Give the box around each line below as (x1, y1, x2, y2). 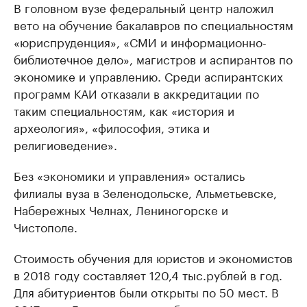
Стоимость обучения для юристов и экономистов (14, 248, 293, 266)
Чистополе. (14, 217, 77, 235)
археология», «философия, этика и (14, 118, 210, 136)
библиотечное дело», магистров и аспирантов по (14, 49, 293, 67)
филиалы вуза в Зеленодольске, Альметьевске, (14, 183, 277, 201)
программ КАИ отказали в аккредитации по (14, 84, 259, 101)
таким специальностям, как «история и (14, 101, 234, 119)
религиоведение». (14, 135, 117, 153)
